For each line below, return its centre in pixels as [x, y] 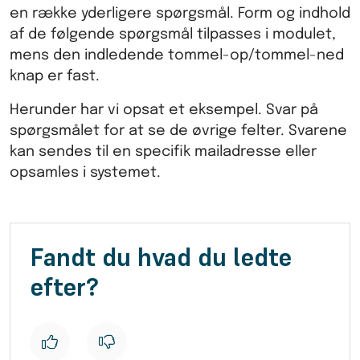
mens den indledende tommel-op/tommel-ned [177, 55]
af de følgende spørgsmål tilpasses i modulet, [173, 34]
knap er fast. [55, 76]
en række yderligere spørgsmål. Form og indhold [180, 13]
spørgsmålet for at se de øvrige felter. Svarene [178, 131]
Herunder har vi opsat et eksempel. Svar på [164, 110]
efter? [64, 287]
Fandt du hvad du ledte [161, 258]
